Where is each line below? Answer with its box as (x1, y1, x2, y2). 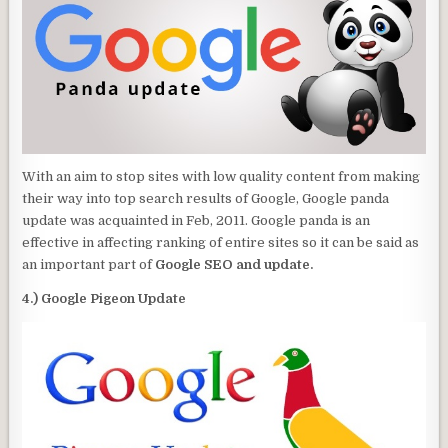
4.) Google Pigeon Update (22, 291, 187, 307)
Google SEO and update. (155, 257, 314, 273)
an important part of (22, 257, 156, 273)
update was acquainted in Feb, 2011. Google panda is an (22, 213, 371, 229)
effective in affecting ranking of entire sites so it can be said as (22, 235, 420, 251)
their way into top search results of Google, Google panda (22, 191, 390, 207)
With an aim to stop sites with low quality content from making (22, 169, 421, 185)
